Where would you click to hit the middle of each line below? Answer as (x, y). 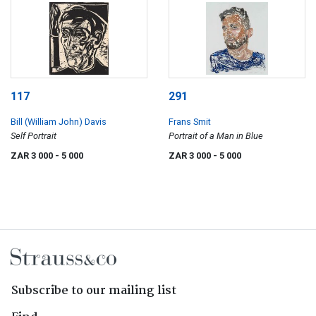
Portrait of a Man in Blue (216, 136)
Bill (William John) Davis (59, 122)
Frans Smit (190, 122)
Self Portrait (34, 136)
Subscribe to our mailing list (94, 291)
